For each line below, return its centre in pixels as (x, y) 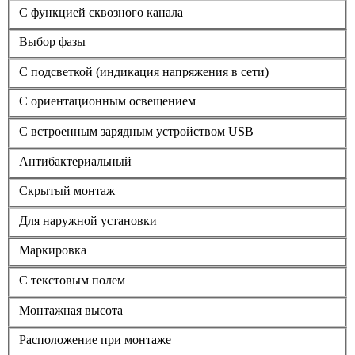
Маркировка (53, 250)
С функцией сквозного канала (101, 12)
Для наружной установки (88, 220)
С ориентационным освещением (107, 101)
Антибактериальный (75, 161)
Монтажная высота (71, 310)
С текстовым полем (72, 280)
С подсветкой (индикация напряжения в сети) (144, 71)
